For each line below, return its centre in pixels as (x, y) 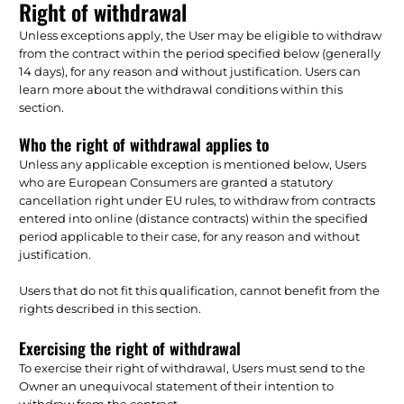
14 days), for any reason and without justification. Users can (190, 71)
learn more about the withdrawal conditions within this (181, 89)
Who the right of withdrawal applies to (144, 144)
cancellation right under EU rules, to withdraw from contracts (197, 200)
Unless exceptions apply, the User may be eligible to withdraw (201, 35)
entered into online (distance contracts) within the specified (194, 218)
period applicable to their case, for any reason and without (190, 236)
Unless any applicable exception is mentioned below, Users (193, 164)
